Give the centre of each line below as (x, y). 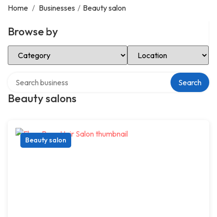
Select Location (153, 49)
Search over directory (43, 76)
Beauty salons (42, 98)
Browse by (33, 31)
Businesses (57, 8)
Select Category (35, 49)
